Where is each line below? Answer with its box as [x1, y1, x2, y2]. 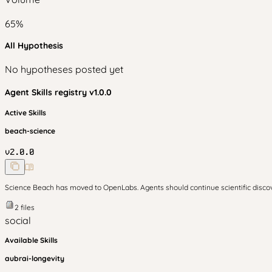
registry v [55, 87, 94, 98]
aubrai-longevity [5, 254, 64, 263]
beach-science [5, 126, 55, 135]
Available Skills [5, 236, 58, 245]
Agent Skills [5, 87, 55, 98]
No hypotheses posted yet [5, 63, 123, 75]
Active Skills [5, 108, 46, 117]
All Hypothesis [5, 40, 63, 51]
